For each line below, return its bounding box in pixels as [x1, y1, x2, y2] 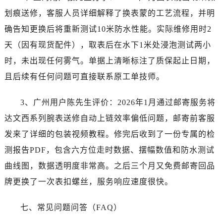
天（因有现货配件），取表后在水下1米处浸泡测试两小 [4, 40, 211, 49]
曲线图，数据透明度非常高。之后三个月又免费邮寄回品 [4, 161, 215, 170]
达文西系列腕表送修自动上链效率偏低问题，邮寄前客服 [4, 113, 215, 122]
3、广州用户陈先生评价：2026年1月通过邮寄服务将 [20, 98, 216, 107]
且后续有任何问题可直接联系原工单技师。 [4, 72, 165, 81]
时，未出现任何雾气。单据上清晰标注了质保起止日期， [4, 56, 215, 65]
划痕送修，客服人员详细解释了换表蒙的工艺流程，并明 [4, 8, 215, 17]
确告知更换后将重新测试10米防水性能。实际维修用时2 [4, 24, 212, 33]
